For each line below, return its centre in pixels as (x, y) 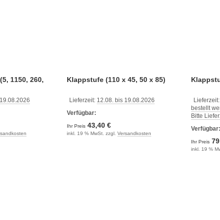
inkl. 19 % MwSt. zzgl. (92, 133)
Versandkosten (134, 133)
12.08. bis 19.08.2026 (125, 100)
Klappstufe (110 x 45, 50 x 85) (116, 80)
